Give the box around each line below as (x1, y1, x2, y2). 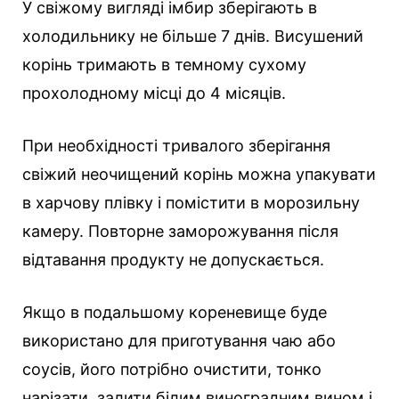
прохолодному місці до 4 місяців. (22, 84, 286, 103)
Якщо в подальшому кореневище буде (22, 303, 327, 322)
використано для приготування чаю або (22, 331, 336, 351)
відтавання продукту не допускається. (22, 250, 324, 270)
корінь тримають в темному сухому (22, 55, 306, 75)
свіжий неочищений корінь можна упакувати (22, 165, 376, 184)
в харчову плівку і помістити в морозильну (22, 193, 360, 213)
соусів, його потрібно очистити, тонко (22, 360, 322, 379)
